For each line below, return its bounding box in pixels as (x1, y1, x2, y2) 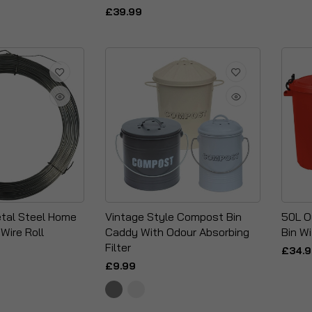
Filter (104, 240, 131, 254)
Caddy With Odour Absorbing (104, 225, 249, 239)
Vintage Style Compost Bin (104, 210, 242, 224)
